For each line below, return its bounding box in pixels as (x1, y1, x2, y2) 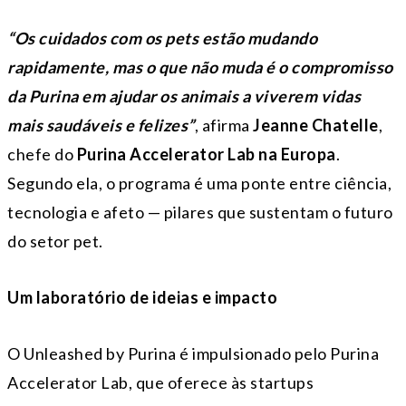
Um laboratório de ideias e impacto (7, 287, 277, 308)
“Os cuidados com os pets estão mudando (7, 28, 317, 49)
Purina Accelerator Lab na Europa (76, 144, 336, 165)
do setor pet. (7, 231, 103, 252)
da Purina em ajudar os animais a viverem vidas (7, 86, 361, 107)
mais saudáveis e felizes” (7, 115, 195, 136)
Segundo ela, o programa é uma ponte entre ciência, (7, 173, 391, 194)
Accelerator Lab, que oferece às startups (7, 372, 314, 393)
